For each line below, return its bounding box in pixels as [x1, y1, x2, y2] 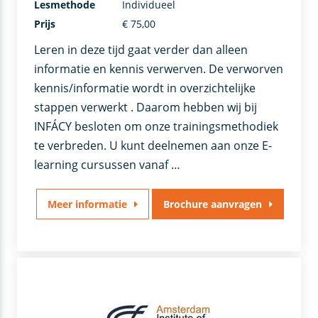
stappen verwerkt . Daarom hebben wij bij [34, 99, 258, 115]
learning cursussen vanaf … [34, 156, 181, 172]
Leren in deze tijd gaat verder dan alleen [34, 41, 248, 57]
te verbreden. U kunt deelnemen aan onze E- [34, 137, 273, 153]
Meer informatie [47, 197, 127, 211]
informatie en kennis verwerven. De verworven [34, 60, 284, 77]
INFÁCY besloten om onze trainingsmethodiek [34, 118, 279, 134]
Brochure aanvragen [163, 197, 262, 211]
